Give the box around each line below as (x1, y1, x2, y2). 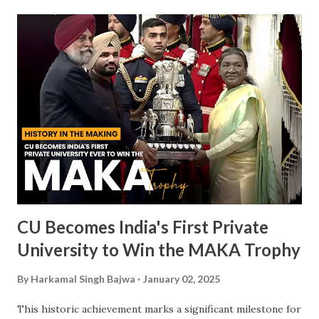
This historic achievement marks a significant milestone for (17, 302, 301, 315)
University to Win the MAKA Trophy (17, 239, 300, 260)
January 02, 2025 (143, 272, 220, 285)
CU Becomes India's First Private (17, 216, 268, 237)
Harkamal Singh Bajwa (31, 272, 135, 285)
